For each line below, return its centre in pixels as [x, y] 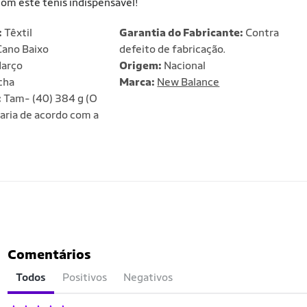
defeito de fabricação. [173, 49]
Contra [261, 33]
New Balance [188, 82]
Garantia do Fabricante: [182, 33]
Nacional [184, 65]
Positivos [85, 277]
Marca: [138, 82]
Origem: [141, 65]
